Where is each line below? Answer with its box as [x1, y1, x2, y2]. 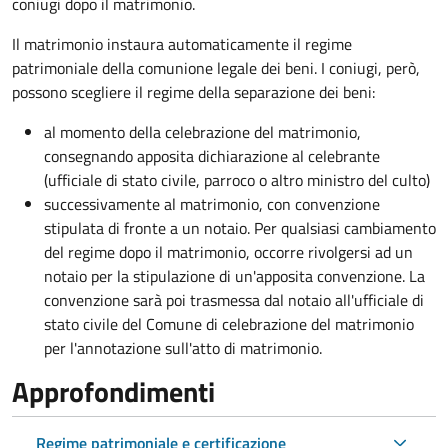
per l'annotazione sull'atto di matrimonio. [44, 335, 322, 360]
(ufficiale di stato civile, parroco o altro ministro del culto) [44, 167, 430, 192]
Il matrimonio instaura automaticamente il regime [12, 31, 352, 56]
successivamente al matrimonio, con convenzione [44, 191, 380, 216]
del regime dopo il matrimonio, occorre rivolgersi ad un [44, 239, 413, 264]
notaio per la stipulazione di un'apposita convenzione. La [44, 263, 425, 288]
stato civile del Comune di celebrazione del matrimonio [44, 311, 414, 336]
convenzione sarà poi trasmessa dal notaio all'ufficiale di [44, 287, 424, 312]
